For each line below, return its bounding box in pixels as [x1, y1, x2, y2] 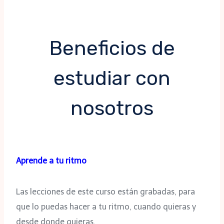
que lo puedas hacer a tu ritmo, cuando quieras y [16, 201, 196, 211]
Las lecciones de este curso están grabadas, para [16, 186, 195, 196]
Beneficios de [49, 36, 175, 60]
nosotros [70, 96, 153, 120]
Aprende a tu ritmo [16, 155, 86, 165]
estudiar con [53, 66, 170, 90]
